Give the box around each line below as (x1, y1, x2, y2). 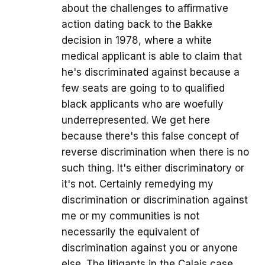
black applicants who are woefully (62, 98, 224, 111)
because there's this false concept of (62, 130, 239, 143)
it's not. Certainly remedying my (62, 178, 214, 190)
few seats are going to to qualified (62, 82, 225, 95)
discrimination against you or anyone (62, 242, 238, 254)
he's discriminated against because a (62, 66, 240, 79)
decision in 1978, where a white (62, 34, 212, 47)
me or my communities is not (62, 210, 199, 222)
